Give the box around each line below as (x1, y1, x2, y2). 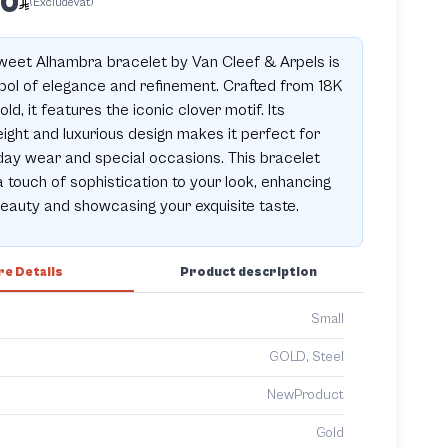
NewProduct (266, 386, 344, 403)
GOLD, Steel (268, 348, 344, 365)
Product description (180, 264, 318, 280)
